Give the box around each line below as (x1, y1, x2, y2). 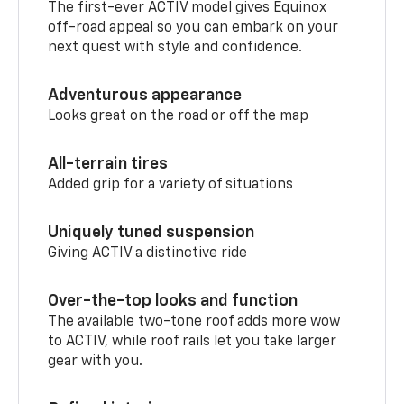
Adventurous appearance (48, 87, 243, 104)
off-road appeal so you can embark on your (48, 20, 339, 35)
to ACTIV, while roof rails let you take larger (48, 334, 337, 349)
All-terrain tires (48, 155, 169, 172)
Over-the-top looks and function (48, 292, 298, 309)
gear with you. (48, 353, 143, 369)
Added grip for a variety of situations (48, 177, 294, 192)
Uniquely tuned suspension (48, 224, 255, 241)
